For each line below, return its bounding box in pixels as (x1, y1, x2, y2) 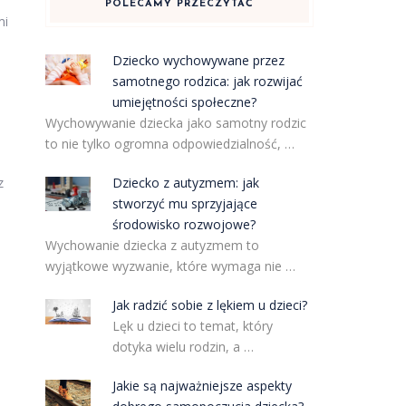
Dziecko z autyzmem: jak (112, 174, 260, 191)
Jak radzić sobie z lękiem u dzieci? (112, 296, 308, 314)
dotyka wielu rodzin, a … (112, 338, 255, 355)
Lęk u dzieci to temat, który (112, 317, 274, 334)
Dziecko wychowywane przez (112, 52, 285, 69)
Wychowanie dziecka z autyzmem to (44, 237, 259, 254)
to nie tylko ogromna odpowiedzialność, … (44, 135, 295, 152)
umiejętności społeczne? (112, 93, 257, 111)
